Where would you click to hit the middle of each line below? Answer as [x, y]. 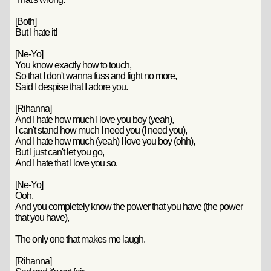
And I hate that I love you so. [66, 163]
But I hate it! [36, 32]
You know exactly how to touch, [73, 65]
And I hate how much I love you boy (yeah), [94, 119]
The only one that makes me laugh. [80, 239]
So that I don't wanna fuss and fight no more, [96, 76]
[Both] [26, 21]
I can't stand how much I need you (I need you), [101, 130]
